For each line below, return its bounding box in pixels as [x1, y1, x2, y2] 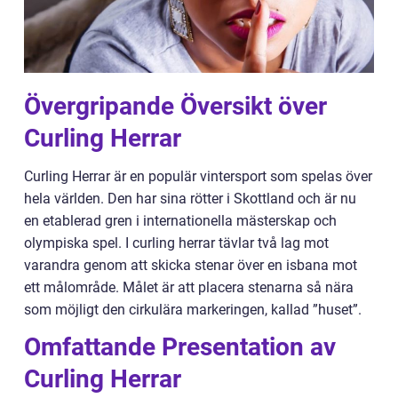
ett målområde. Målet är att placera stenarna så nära [24, 279, 354, 296]
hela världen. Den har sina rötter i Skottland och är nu [24, 190, 356, 207]
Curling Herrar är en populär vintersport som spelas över [24, 168, 372, 185]
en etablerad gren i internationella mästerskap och [24, 212, 337, 229]
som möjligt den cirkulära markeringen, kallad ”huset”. [24, 301, 362, 318]
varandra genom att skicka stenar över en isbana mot [24, 257, 357, 274]
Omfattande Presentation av [24, 332, 336, 362]
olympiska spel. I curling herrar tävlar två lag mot [24, 235, 329, 251]
